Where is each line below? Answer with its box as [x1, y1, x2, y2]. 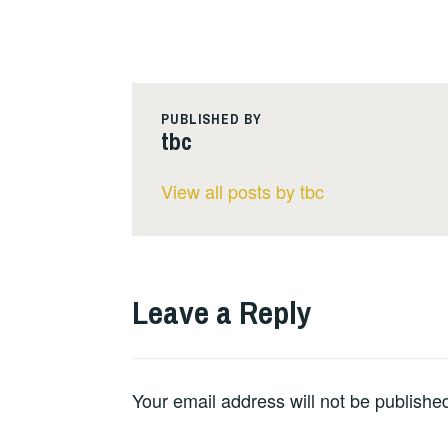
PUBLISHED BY [160, 110, 262, 129]
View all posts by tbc [160, 177, 324, 204]
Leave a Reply [132, 290, 312, 334]
